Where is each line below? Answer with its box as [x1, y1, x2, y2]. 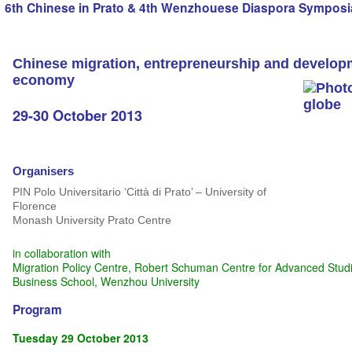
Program [12, 300, 62, 318]
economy [12, 71, 75, 88]
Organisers [12, 163, 74, 178]
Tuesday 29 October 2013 [12, 329, 148, 346]
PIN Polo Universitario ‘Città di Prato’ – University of [12, 185, 266, 198]
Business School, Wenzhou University [12, 273, 203, 289]
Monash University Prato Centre [12, 213, 171, 226]
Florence [12, 199, 57, 212]
